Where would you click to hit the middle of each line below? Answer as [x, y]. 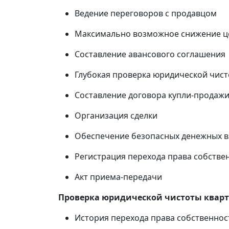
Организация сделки [116, 116]
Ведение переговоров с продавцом [146, 13]
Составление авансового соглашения [150, 54]
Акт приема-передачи [118, 177]
